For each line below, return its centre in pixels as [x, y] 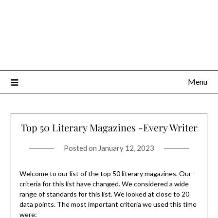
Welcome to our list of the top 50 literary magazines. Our [105, 174]
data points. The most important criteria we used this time [108, 204]
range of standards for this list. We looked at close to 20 [104, 194]
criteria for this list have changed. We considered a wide [104, 184]
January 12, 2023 [126, 148]
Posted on [81, 148]
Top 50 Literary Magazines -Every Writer [109, 127]
